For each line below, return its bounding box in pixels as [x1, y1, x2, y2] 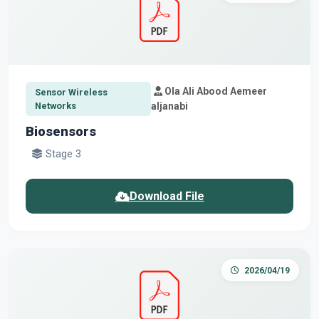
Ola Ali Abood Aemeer [162, 85, 267, 97]
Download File [129, 189, 204, 203]
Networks [34, 100, 76, 111]
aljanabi [150, 100, 188, 112]
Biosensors [26, 123, 96, 139]
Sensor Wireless [34, 86, 108, 98]
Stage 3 [43, 147, 81, 160]
